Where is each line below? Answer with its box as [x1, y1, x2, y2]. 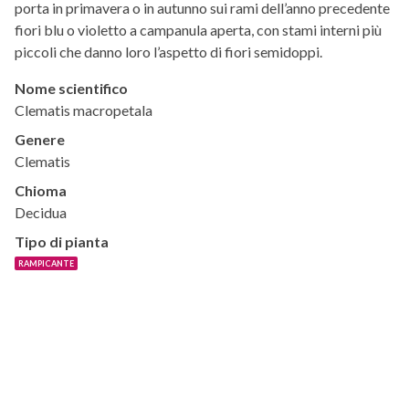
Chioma [15, 182, 67, 200]
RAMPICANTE [18, 258, 74, 269]
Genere [15, 131, 65, 149]
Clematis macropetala [15, 101, 152, 120]
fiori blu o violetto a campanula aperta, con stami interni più [15, 21, 382, 39]
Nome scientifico [15, 79, 128, 98]
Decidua [15, 204, 67, 222]
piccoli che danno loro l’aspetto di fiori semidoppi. [15, 43, 322, 61]
